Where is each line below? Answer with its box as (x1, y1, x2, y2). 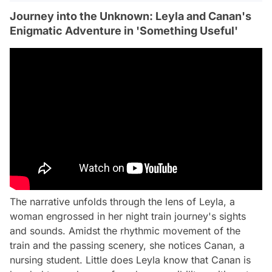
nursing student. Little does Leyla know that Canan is (10, 254, 251, 267)
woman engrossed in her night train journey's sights (10, 210, 246, 223)
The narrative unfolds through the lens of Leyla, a (10, 195, 235, 208)
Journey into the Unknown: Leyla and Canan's (10, 10, 251, 23)
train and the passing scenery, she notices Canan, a (10, 239, 245, 252)
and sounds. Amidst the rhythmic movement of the (10, 225, 240, 237)
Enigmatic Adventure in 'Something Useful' (10, 24, 238, 38)
